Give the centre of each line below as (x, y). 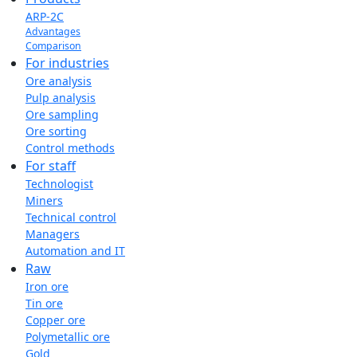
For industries (67, 63)
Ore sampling (62, 114)
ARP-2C (45, 16)
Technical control (71, 217)
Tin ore (44, 303)
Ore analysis (59, 81)
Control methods (70, 148)
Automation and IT (75, 251)
